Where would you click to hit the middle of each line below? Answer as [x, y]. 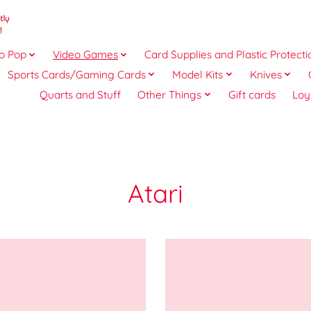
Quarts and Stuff [81, 94]
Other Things [170, 94]
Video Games [85, 55]
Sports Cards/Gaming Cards [77, 74]
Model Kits [198, 74]
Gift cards [252, 94]
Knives [266, 74]
